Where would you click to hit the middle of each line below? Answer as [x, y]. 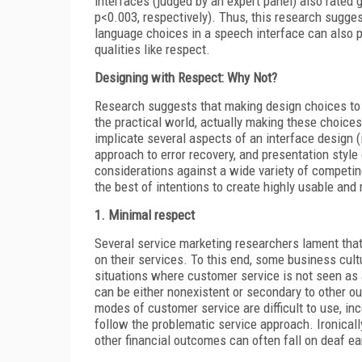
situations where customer [166, 275]
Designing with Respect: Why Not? [186, 77]
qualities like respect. [152, 49]
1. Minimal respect [145, 215]
